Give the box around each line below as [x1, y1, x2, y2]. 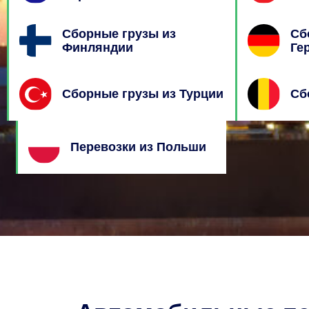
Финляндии [62, 40, 134, 55]
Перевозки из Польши [70, 139, 207, 154]
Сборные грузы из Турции [62, 86, 224, 101]
